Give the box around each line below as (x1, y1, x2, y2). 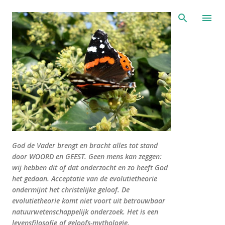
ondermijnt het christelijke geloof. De (12, 185, 130, 194)
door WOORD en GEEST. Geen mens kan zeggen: (12, 152, 162, 161)
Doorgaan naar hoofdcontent (63, 8, 162, 17)
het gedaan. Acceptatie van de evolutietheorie (12, 174, 157, 183)
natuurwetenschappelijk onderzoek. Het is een (12, 207, 158, 216)
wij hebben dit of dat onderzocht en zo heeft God (12, 163, 168, 172)
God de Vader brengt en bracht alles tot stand (12, 141, 158, 150)
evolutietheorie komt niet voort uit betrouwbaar (12, 196, 165, 205)
